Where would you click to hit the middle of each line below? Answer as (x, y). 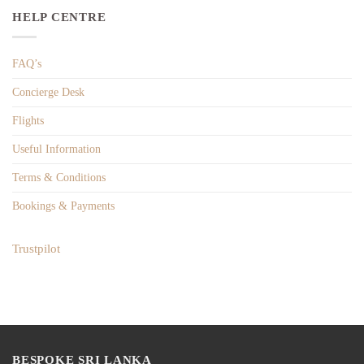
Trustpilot (36, 248)
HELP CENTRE (59, 17)
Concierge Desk (48, 92)
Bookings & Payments (63, 206)
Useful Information (56, 149)
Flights (28, 120)
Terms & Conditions (59, 177)
